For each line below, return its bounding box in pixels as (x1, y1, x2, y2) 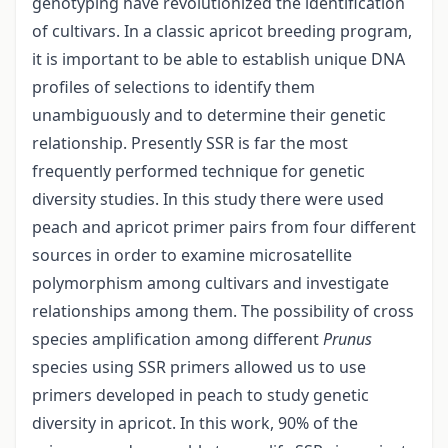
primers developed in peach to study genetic (32, 384, 369, 407)
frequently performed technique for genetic (32, 160, 365, 183)
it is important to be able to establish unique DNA (32, 48, 405, 71)
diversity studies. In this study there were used (32, 188, 384, 211)
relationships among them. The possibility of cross (32, 300, 414, 323)
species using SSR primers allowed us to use (32, 356, 366, 379)
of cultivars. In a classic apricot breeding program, (32, 20, 412, 43)
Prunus (323, 328, 372, 351)
